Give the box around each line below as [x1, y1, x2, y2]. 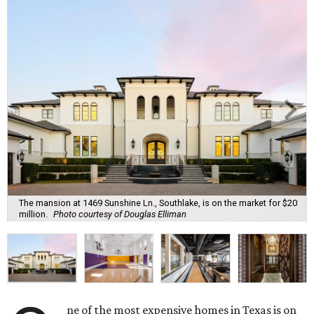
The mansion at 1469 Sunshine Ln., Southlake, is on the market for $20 [19, 197, 297, 208]
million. [19, 208, 48, 219]
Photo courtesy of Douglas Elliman [53, 208, 186, 219]
